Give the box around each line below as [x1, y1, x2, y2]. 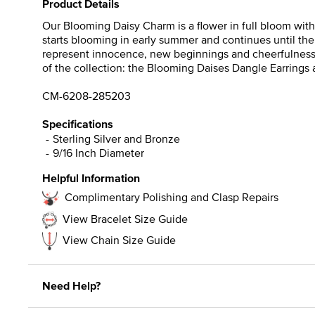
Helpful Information [42, 169, 140, 186]
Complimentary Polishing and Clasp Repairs [65, 188, 278, 205]
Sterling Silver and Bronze [53, 130, 180, 146]
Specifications [42, 115, 113, 132]
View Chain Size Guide [63, 231, 176, 247]
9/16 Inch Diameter [53, 144, 144, 160]
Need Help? [42, 277, 101, 294]
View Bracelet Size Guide [63, 210, 188, 226]
